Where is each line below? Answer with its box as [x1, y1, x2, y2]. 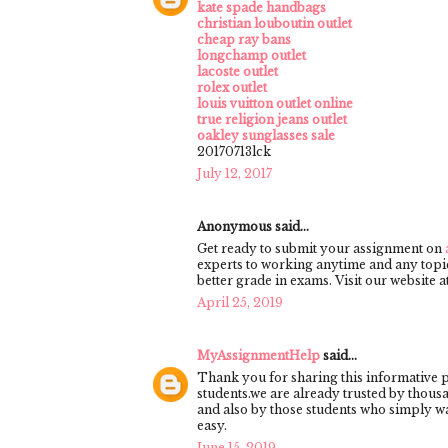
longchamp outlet [197, 47, 306, 63]
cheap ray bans [197, 31, 291, 47]
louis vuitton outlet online [197, 95, 353, 111]
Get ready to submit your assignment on [197, 240, 445, 256]
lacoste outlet [197, 63, 278, 79]
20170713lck [197, 143, 271, 159]
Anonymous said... [197, 218, 309, 234]
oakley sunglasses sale [197, 127, 335, 143]
